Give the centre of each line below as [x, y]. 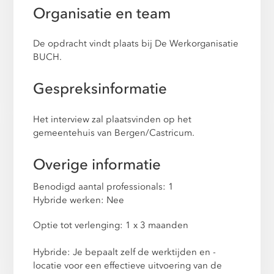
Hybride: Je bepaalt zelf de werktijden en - [125, 252]
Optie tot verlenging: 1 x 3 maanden [111, 225]
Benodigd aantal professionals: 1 [104, 186]
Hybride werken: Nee [79, 200]
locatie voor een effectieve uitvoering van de [128, 265]
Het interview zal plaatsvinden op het [113, 119]
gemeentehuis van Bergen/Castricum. [114, 132]
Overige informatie [97, 165]
